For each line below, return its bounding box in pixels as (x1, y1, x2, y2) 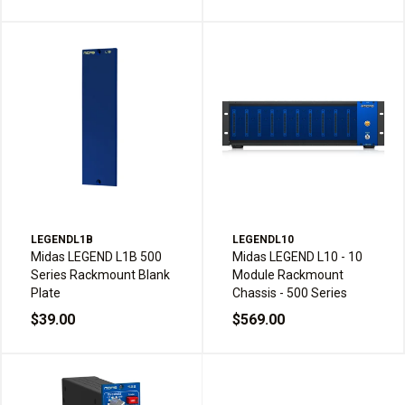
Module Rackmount (232, 268, 344, 283)
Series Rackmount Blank (31, 268, 170, 283)
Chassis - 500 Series (232, 286, 347, 301)
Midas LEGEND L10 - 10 (232, 250, 363, 265)
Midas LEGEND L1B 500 (31, 250, 162, 265)
